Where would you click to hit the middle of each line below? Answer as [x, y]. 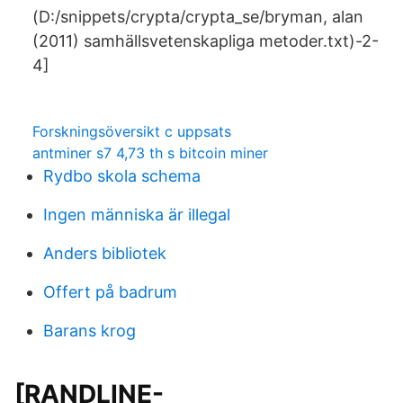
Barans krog [90, 331]
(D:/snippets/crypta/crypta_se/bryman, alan [198, 17]
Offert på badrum [110, 292]
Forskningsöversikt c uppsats [132, 131]
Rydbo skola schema [122, 176]
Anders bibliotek [105, 253]
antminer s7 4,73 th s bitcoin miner [150, 153]
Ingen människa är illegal [137, 215]
